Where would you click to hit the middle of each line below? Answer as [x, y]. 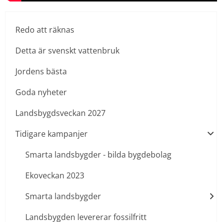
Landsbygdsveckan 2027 [60, 113]
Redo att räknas [45, 30]
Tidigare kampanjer [52, 134]
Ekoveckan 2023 [55, 176]
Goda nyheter [41, 92]
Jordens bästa [41, 72]
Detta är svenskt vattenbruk [67, 51]
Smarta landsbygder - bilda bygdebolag [98, 155]
